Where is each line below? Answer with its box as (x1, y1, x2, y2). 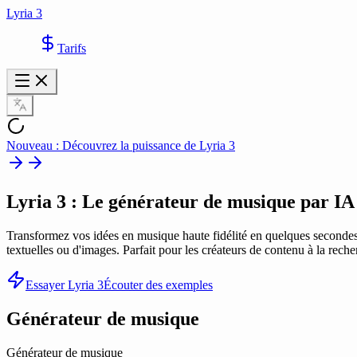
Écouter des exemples (104, 277, 213, 292)
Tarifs (57, 41, 86, 55)
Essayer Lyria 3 (25, 277, 104, 292)
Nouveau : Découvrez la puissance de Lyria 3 (6, 139, 235, 152)
